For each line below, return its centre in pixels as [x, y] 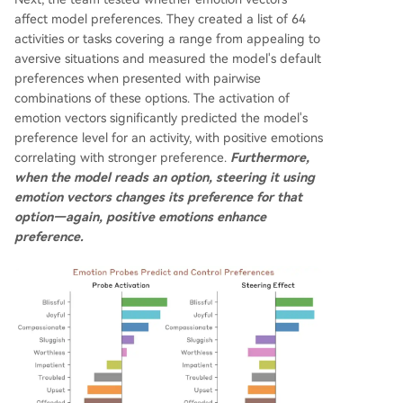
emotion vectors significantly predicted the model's [161, 118]
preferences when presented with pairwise [138, 79]
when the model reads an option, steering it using [165, 178]
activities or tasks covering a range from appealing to [167, 39]
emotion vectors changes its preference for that [158, 197]
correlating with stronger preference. [122, 158]
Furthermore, [270, 158]
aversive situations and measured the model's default [168, 59]
